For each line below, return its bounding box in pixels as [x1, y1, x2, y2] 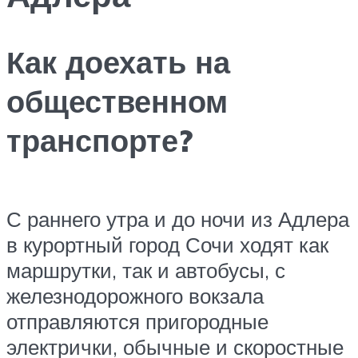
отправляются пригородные [6, 308, 268, 334]
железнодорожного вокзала [6, 282, 264, 308]
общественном [6, 82, 228, 121]
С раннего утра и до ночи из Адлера [6, 205, 349, 232]
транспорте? [6, 121, 193, 161]
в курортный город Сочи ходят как [6, 231, 328, 257]
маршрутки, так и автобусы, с [6, 257, 285, 283]
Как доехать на [6, 42, 230, 82]
